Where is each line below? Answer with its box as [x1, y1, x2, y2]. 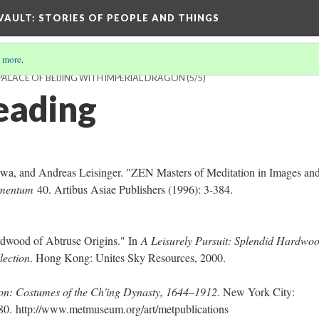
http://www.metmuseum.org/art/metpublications [16, 301, 229, 316]
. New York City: [217, 284, 295, 299]
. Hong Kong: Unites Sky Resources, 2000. [30, 250, 226, 265]
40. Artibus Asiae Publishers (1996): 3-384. [37, 182, 233, 197]
